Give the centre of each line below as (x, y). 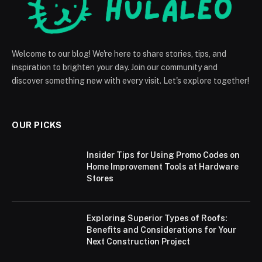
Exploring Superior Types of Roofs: (157, 218)
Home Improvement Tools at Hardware (163, 166)
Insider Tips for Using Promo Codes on (163, 155)
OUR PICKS (37, 125)
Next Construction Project (138, 241)
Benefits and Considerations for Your (161, 230)
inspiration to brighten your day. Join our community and (115, 67)
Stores (100, 178)
